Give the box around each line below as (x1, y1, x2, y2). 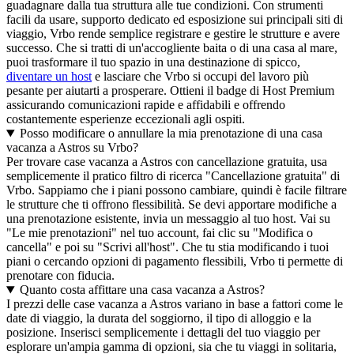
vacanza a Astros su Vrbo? (6, 141, 138, 155)
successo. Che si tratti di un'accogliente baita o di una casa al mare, (6, 41, 337, 55)
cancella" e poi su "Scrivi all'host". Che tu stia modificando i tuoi (6, 240, 329, 254)
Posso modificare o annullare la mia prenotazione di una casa (19, 126, 322, 141)
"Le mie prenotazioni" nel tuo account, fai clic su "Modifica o (6, 226, 313, 240)
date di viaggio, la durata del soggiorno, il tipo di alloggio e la (6, 311, 311, 326)
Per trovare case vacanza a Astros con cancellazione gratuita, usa (6, 155, 327, 169)
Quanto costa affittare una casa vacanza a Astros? (19, 283, 265, 297)
